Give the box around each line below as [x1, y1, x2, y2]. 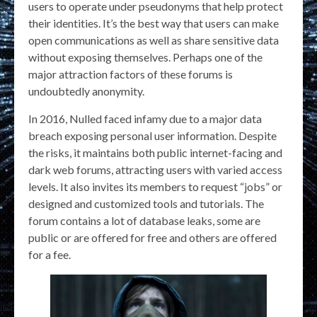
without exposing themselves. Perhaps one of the [28, 50, 263, 64]
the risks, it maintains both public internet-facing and [28, 146, 282, 160]
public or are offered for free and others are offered [28, 231, 277, 245]
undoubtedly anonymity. [28, 84, 144, 98]
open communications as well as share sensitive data [28, 33, 279, 47]
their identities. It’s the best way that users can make [28, 16, 279, 30]
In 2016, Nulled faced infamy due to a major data [28, 112, 262, 126]
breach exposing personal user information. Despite [28, 129, 277, 143]
